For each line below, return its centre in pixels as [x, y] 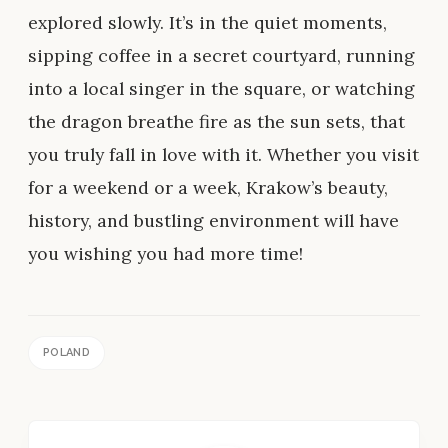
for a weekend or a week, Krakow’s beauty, [208, 187]
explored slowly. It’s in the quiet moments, [207, 22]
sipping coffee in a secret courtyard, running [221, 55]
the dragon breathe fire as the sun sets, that [216, 121]
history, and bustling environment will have [213, 220]
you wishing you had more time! [165, 253]
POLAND [66, 352]
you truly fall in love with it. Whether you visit [223, 154]
